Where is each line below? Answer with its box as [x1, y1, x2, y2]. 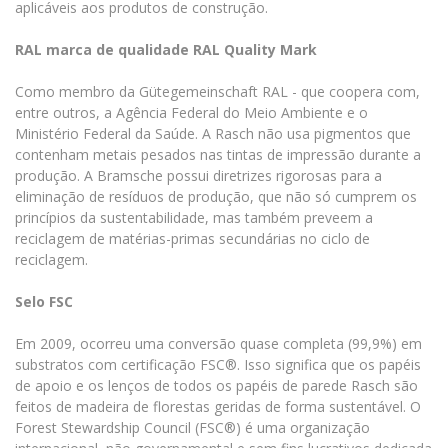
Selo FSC [15, 292, 73, 312]
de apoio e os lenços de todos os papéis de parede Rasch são [15, 376, 418, 396]
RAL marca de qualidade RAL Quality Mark [15, 40, 317, 60]
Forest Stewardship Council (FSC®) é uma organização [15, 418, 370, 438]
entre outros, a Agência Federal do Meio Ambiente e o [15, 103, 368, 123]
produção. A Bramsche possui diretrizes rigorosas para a [15, 166, 382, 186]
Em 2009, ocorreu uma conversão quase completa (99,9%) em [15, 334, 422, 354]
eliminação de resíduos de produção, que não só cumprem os [15, 187, 417, 207]
